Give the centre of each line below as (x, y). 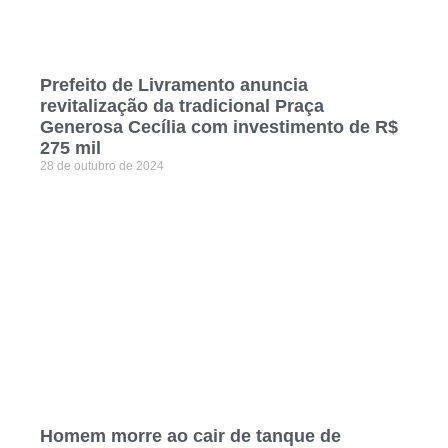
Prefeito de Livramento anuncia (174, 85)
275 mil (70, 148)
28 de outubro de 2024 (102, 166)
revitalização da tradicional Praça (182, 106)
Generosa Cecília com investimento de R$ (219, 127)
